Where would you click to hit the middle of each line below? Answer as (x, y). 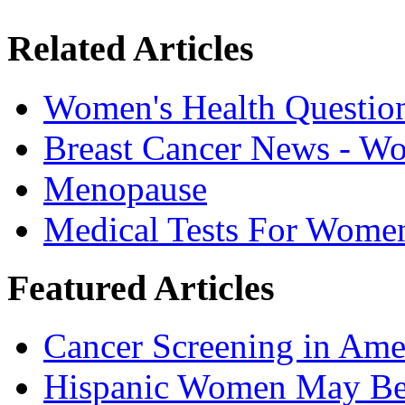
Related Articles (131, 49)
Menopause (125, 188)
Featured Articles (141, 287)
